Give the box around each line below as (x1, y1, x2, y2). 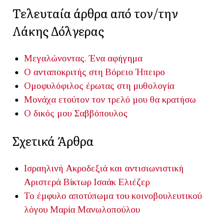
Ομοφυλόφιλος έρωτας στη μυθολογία (24, 81, 174, 91)
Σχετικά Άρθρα (12, 132, 94, 150)
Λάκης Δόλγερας (12, 22, 104, 40)
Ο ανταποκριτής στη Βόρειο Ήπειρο (24, 67, 165, 78)
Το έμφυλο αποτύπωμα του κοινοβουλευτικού (24, 191, 202, 201)
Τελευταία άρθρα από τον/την (12, 4, 178, 22)
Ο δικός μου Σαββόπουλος (24, 108, 128, 119)
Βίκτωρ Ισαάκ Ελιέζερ (63, 177, 150, 188)
